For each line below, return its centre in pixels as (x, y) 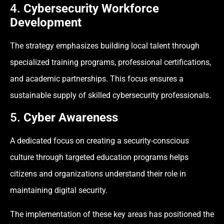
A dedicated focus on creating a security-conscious (99, 141)
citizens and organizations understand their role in (98, 174)
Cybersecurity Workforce (91, 8)
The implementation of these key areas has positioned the (112, 214)
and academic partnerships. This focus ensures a (97, 78)
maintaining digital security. (59, 190)
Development (46, 22)
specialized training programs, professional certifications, (110, 62)
